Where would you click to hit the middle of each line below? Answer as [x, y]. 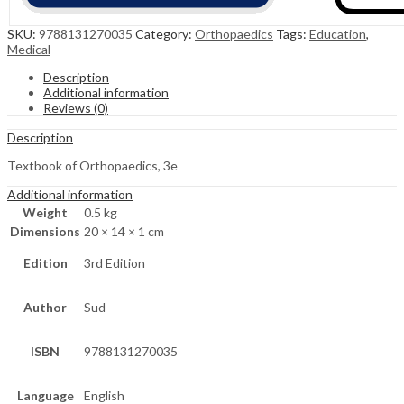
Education [338, 34]
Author [45, 308]
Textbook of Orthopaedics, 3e [92, 166]
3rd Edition [115, 263]
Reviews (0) [76, 108]
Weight [45, 213]
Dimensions [45, 232]
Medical [29, 50]
